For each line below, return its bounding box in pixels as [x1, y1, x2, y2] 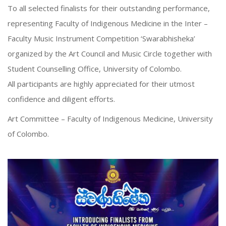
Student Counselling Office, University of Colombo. [8, 64, 182, 74]
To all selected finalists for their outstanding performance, [8, 3, 210, 13]
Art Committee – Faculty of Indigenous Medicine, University [8, 114, 213, 124]
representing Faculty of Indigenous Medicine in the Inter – [8, 18, 208, 28]
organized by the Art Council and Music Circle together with [8, 48, 212, 59]
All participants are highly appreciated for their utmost [8, 79, 195, 89]
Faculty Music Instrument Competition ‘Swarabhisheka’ [8, 33, 195, 43]
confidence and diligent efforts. [8, 94, 115, 104]
